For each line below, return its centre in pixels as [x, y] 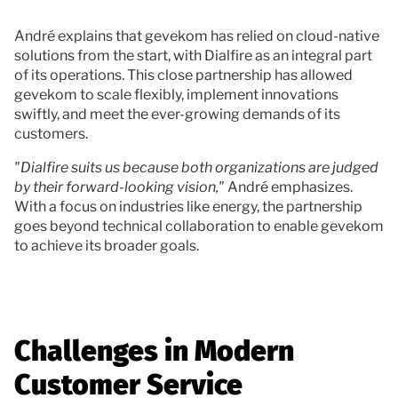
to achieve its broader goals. [107, 245]
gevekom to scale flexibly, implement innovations [176, 94]
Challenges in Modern [154, 350]
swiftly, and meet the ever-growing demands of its [177, 114]
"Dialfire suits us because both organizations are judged [196, 167]
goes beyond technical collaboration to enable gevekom [199, 226]
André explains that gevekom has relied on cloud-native [197, 36]
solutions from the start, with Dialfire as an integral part [193, 55]
